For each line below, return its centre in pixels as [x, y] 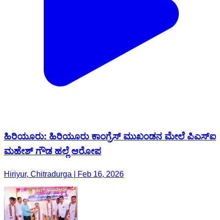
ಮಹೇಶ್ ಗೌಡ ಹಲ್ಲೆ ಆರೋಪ [53, 94]
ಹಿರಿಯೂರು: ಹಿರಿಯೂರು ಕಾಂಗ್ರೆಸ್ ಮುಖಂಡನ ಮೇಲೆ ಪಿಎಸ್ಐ [110, 79]
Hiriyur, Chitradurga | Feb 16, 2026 [64, 117]
